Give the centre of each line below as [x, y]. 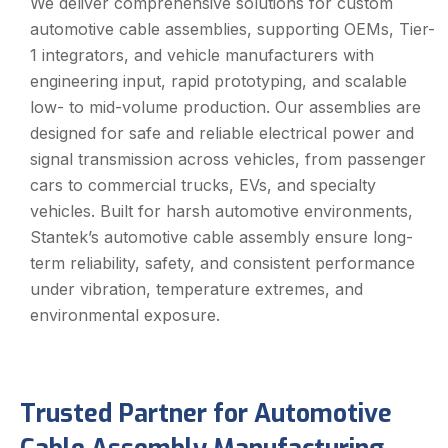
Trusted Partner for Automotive [206, 414]
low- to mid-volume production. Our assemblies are [225, 107]
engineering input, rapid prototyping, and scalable [218, 81]
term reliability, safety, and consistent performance [222, 263]
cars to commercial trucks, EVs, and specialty [203, 185]
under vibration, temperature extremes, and [196, 289]
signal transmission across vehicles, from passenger [228, 159]
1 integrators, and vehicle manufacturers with [202, 55]
